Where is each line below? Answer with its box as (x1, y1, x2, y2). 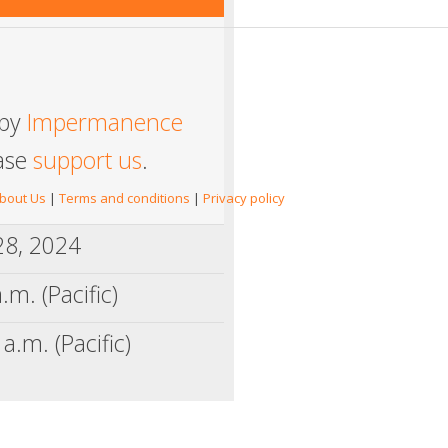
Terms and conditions (59, 188, 190, 207)
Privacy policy (203, 188, 285, 207)
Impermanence (27, 105, 183, 138)
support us (33, 143, 142, 176)
